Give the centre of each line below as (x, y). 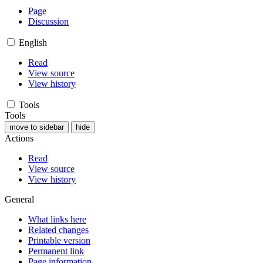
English (33, 42)
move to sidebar (37, 127)
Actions (19, 138)
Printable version (59, 240)
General (19, 199)
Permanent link (56, 251)
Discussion (48, 21)
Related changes (58, 230)
